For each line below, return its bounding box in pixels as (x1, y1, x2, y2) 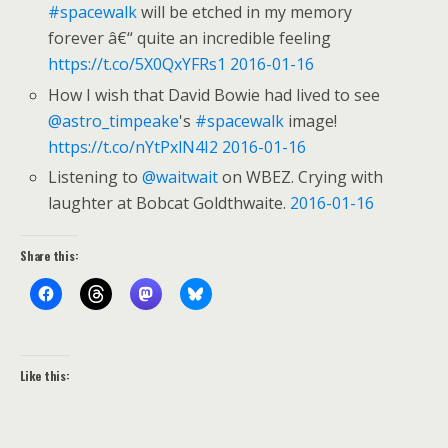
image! (284, 109, 338, 132)
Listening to (48, 165, 143, 188)
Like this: (20, 366, 70, 384)
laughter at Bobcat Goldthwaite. (48, 191, 291, 214)
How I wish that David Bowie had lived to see (48, 83, 381, 106)
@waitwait (142, 165, 219, 188)
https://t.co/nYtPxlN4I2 (48, 135, 219, 158)
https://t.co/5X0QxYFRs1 (48, 53, 227, 76)
